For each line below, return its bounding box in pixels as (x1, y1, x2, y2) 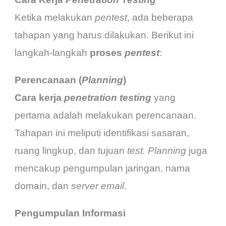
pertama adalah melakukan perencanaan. (15, 110, 197, 121)
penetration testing (64, 92, 152, 103)
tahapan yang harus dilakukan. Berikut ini (15, 30, 194, 41)
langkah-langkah (15, 47, 90, 59)
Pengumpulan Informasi (15, 208, 126, 219)
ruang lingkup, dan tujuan (15, 145, 128, 156)
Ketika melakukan (15, 12, 95, 23)
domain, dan (15, 181, 72, 192)
